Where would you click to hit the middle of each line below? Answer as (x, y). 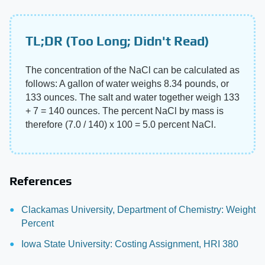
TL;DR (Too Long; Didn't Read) (117, 41)
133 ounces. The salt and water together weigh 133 (132, 98)
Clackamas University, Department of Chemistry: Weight (138, 210)
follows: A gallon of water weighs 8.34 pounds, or (127, 84)
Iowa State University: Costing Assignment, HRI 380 (130, 244)
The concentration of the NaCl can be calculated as (132, 70)
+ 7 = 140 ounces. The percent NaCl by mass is (125, 111)
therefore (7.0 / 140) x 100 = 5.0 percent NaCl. (121, 125)
